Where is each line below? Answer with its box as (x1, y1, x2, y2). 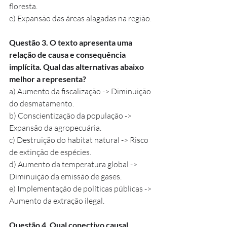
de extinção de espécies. (9, 146, 91, 157)
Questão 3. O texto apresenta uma (9, 37, 134, 47)
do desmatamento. (9, 98, 74, 108)
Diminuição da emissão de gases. (9, 171, 122, 181)
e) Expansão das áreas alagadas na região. (9, 13, 152, 23)
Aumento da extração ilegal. (9, 195, 104, 206)
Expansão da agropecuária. (9, 122, 101, 133)
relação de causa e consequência (9, 49, 127, 59)
